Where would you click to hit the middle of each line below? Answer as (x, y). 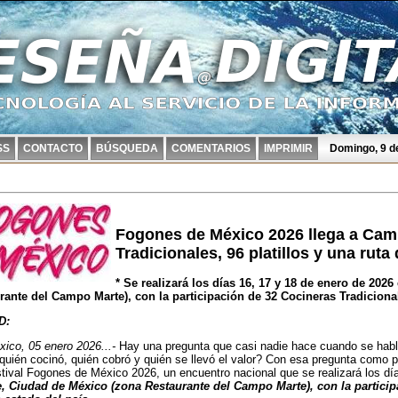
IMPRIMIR (288, 148)
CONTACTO (53, 148)
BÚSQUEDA (127, 148)
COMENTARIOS (211, 148)
